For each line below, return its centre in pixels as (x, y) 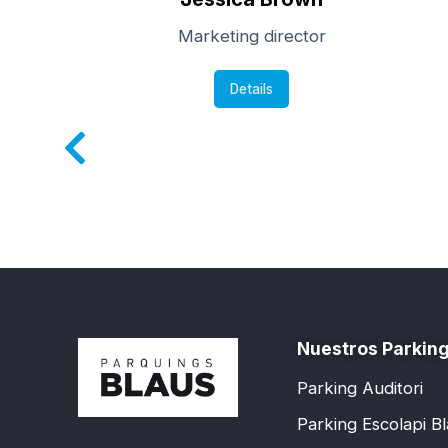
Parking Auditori (359, 387)
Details (252, 88)
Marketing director (251, 36)
